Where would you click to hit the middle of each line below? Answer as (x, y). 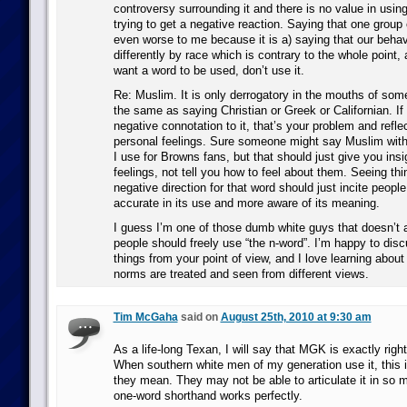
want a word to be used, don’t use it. (208, 70)
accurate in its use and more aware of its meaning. (246, 203)
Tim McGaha (145, 317)
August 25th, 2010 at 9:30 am (296, 317)
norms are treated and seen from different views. (241, 274)
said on (199, 317)
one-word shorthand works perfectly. (208, 396)
